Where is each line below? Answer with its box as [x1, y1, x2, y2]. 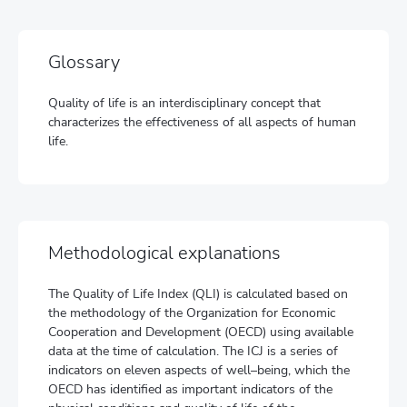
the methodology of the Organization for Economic [48, 304, 335, 322]
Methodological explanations [48, 241, 281, 265]
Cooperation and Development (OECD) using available [48, 323, 353, 341]
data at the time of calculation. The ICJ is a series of [48, 342, 338, 360]
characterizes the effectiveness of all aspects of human [48, 114, 356, 131]
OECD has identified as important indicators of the [48, 381, 333, 398]
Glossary [48, 50, 120, 74]
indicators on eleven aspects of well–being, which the [48, 362, 350, 379]
